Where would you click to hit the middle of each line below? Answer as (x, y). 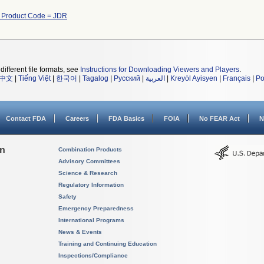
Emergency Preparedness (96, 208)
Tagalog (95, 78)
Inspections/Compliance (93, 255)
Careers (77, 118)
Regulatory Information (91, 185)
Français (237, 78)
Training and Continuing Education (108, 244)
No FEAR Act (220, 118)
